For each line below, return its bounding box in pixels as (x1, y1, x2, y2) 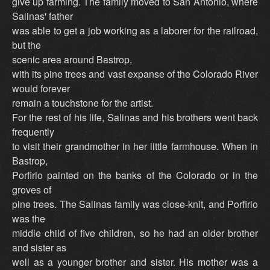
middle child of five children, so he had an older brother (12, 226, 258, 240)
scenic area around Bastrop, (12, 52, 132, 67)
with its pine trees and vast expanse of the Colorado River (12, 67, 258, 81)
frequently (12, 125, 54, 139)
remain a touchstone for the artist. (12, 96, 153, 110)
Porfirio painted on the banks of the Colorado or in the (12, 168, 258, 183)
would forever (12, 81, 70, 96)
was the (12, 212, 45, 226)
